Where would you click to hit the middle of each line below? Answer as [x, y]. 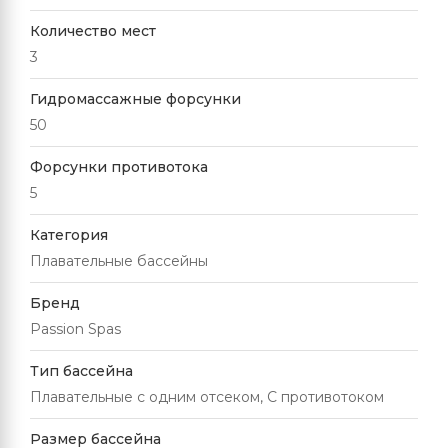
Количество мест [93, 31]
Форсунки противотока [119, 167]
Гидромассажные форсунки [135, 99]
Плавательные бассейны [119, 261]
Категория [69, 235]
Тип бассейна [81, 371]
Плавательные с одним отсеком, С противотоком [207, 397]
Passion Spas [75, 329]
